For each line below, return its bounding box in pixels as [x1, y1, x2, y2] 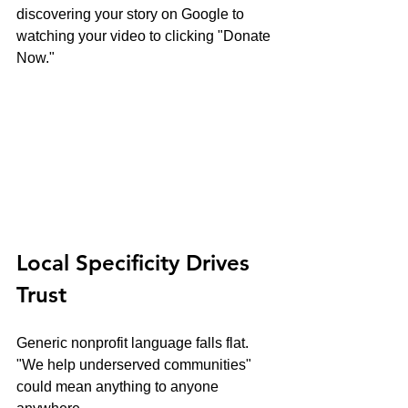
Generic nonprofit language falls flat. [16, 334, 252, 351]
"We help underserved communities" [16, 356, 255, 372]
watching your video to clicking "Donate [16, 28, 274, 45]
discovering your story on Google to [16, 6, 248, 23]
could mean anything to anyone [16, 378, 222, 394]
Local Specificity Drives [16, 249, 256, 276]
